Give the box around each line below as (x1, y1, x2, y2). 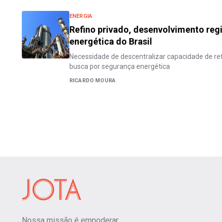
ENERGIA (69, 12, 93, 19)
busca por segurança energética (69, 62, 170, 70)
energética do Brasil (69, 36, 152, 47)
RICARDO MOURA (69, 77, 116, 84)
